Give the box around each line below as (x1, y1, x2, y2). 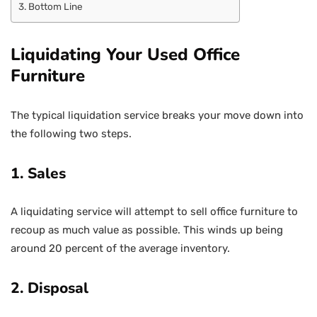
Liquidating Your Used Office (11, 43, 240, 66)
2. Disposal (11, 278, 88, 298)
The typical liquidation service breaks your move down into (11, 109, 304, 122)
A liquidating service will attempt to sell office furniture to (11, 205, 298, 218)
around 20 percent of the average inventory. (11, 242, 230, 255)
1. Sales (11, 163, 66, 183)
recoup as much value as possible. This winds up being (11, 224, 283, 236)
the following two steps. (11, 127, 132, 140)
